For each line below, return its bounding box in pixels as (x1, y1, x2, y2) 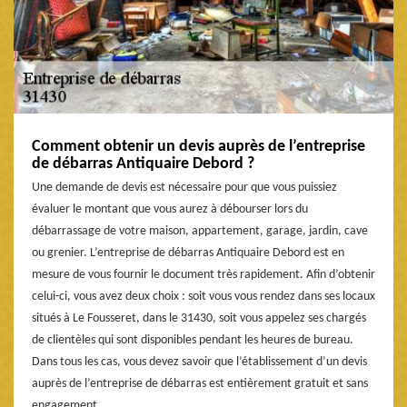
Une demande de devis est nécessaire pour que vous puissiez (32, 180, 337, 194)
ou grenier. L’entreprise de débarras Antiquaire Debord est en (32, 245, 344, 260)
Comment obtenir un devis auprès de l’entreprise (32, 137, 365, 155)
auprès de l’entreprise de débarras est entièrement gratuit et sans (32, 376, 368, 391)
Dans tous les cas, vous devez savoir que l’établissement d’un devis (32, 354, 367, 369)
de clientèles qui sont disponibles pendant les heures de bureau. (32, 333, 353, 347)
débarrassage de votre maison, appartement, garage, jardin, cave (32, 223, 368, 238)
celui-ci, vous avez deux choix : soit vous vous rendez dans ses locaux (32, 289, 375, 303)
